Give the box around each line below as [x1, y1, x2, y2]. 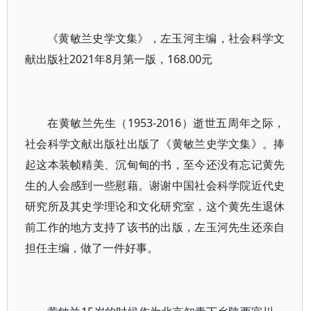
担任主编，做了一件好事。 [25, 240, 158, 255]
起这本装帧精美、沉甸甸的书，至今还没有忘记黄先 [25, 157, 285, 172]
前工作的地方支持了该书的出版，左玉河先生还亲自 [25, 219, 285, 235]
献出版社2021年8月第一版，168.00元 [25, 51, 212, 67]
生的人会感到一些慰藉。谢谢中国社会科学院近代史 [25, 178, 285, 193]
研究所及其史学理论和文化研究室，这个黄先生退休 [25, 199, 285, 214]
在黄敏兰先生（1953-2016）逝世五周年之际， [47, 115, 285, 131]
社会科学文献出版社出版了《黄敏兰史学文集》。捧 [25, 136, 285, 151]
